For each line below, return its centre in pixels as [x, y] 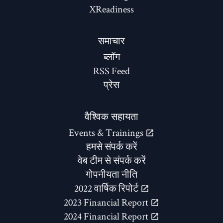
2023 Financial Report [107, 202]
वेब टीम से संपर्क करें [111, 160]
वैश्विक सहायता [111, 116]
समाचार [111, 41]
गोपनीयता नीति [111, 174]
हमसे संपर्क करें [111, 146]
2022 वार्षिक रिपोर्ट [107, 188]
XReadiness [111, 9]
